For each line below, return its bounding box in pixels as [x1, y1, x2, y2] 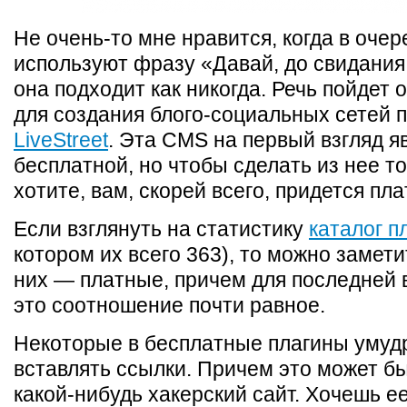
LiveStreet [14, 128, 108, 152]
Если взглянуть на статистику [14, 217, 309, 241]
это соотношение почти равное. [14, 293, 325, 317]
